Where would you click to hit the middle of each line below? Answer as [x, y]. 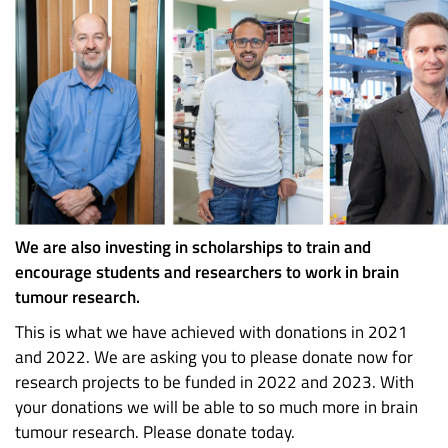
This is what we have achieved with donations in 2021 [211, 332]
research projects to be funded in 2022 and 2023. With [214, 382]
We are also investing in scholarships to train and [193, 247]
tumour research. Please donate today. [155, 432]
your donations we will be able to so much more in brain [216, 407]
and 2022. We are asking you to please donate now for [214, 357]
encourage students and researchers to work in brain [207, 272]
